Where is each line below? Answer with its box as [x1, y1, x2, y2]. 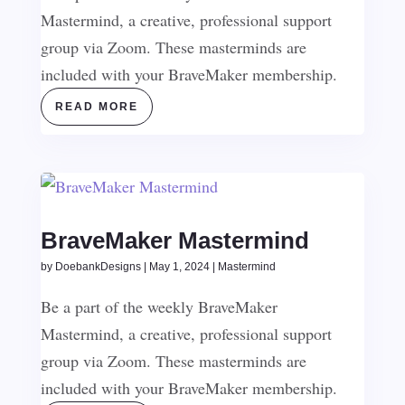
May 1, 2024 [148, 260, 210, 273]
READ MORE [54, 100, 138, 113]
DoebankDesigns [54, 260, 141, 273]
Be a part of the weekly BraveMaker [40, 296, 278, 317]
